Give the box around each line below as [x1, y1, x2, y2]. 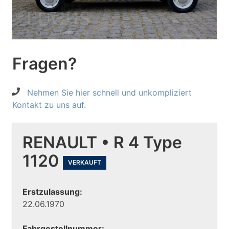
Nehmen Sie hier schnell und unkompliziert [27, 87, 192, 98]
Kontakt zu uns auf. [12, 100, 86, 110]
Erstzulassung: [22, 186, 82, 197]
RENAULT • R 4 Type [22, 132, 182, 153]
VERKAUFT [68, 158, 101, 167]
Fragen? [12, 54, 77, 74]
